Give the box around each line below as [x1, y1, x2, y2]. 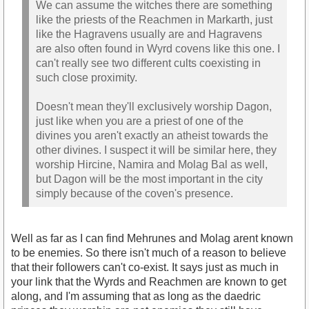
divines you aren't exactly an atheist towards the [36, 130, 268, 142]
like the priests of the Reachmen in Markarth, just [36, 14, 272, 26]
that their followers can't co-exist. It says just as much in [11, 261, 279, 273]
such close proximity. [36, 72, 137, 84]
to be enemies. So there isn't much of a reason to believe [11, 246, 286, 259]
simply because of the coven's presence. [36, 188, 233, 200]
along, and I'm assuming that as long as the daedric [11, 290, 261, 302]
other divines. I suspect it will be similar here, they [36, 144, 277, 157]
